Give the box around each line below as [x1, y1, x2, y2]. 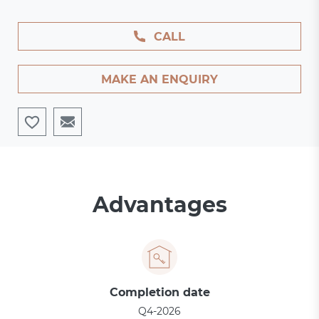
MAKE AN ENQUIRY [101, 73, 218, 86]
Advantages [92, 192, 227, 218]
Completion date [109, 286, 210, 299]
